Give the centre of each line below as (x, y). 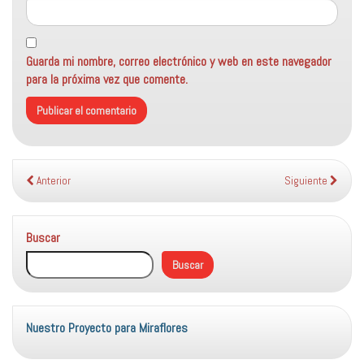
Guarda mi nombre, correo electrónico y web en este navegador (179, 61)
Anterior (52, 181)
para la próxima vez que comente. (107, 79)
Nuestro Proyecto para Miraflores (107, 328)
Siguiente (307, 181)
